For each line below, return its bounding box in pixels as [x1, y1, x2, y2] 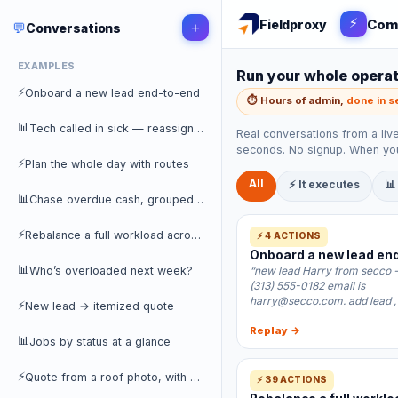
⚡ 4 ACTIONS [257, 230, 322, 241]
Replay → [250, 324, 300, 337]
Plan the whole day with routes [25, 157, 189, 171]
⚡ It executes [289, 178, 360, 191]
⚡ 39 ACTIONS [257, 374, 328, 385]
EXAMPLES [18, 60, 76, 72]
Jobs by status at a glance [29, 335, 171, 348]
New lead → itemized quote [25, 299, 174, 313]
